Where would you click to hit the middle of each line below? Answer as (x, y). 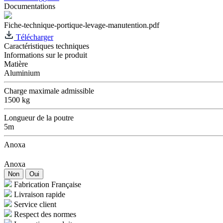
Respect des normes (45, 214)
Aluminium (22, 73)
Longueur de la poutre (39, 117)
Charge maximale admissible (49, 91)
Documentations (30, 6)
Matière (16, 64)
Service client (35, 204)
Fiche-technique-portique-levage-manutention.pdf (82, 25)
